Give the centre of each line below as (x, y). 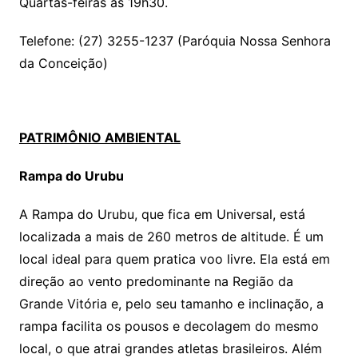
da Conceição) (63, 64)
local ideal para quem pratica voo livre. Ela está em (174, 259)
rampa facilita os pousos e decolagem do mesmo (169, 326)
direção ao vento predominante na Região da (156, 282)
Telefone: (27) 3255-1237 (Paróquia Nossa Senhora (175, 41)
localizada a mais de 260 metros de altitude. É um (171, 237)
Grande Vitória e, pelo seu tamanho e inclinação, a (171, 304)
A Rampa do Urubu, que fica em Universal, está (162, 215)
